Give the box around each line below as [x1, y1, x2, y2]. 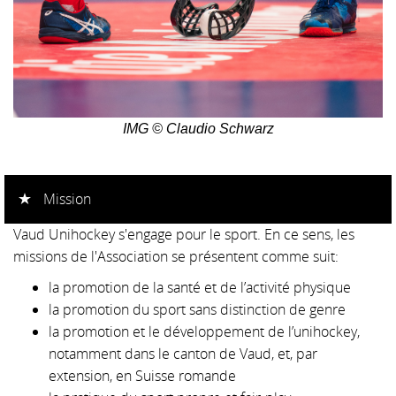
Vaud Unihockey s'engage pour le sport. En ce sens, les [13, 225, 354, 245]
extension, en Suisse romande [49, 366, 236, 386]
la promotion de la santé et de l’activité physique [49, 278, 351, 298]
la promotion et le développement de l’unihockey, [49, 322, 360, 342]
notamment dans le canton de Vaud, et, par [49, 344, 317, 364]
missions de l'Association [13, 247, 171, 267]
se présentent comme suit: [171, 247, 339, 267]
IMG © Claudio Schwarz [122, 121, 274, 137]
